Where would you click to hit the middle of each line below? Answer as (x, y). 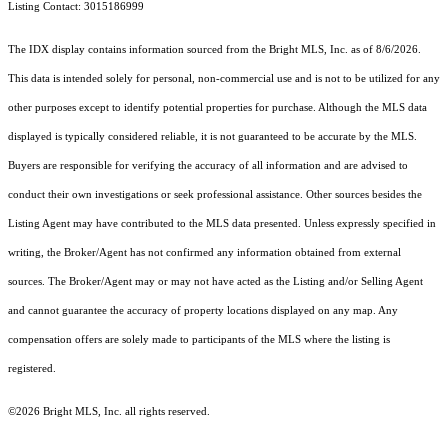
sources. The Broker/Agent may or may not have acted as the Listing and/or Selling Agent (215, 282)
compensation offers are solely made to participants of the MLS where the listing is (199, 340)
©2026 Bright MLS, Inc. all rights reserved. (109, 412)
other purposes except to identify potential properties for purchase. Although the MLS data (217, 108)
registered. (32, 369)
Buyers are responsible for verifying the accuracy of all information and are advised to (208, 166)
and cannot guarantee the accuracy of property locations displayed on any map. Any (203, 311)
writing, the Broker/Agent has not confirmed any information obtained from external (204, 253)
